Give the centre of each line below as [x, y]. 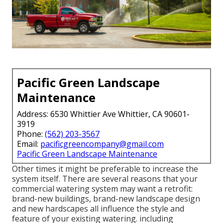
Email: [29, 144]
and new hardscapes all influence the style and [98, 208]
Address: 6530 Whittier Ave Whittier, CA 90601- [103, 114]
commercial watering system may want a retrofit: [102, 188]
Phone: [31, 134]
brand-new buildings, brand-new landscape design [106, 198]
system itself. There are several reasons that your [105, 178]
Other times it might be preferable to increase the [105, 168]
